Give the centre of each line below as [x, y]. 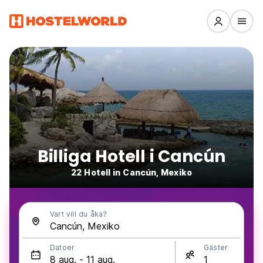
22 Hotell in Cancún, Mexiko [131, 172]
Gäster [216, 247]
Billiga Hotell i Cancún [131, 156]
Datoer [63, 247]
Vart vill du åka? [79, 214]
